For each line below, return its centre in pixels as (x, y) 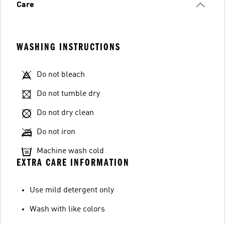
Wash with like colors (67, 209)
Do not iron (56, 132)
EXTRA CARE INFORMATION (73, 162)
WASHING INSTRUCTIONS (69, 47)
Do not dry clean (65, 113)
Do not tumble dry (68, 94)
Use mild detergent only (72, 190)
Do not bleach (61, 75)
